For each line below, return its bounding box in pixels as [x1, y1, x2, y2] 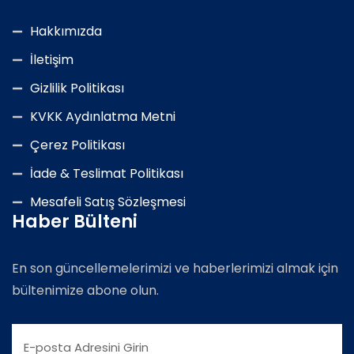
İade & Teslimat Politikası [29, 164, 183, 183]
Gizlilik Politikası [29, 78, 124, 97]
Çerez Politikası [29, 135, 125, 154]
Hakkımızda [29, 21, 102, 40]
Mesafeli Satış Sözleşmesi [29, 192, 186, 211]
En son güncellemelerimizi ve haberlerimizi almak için [12, 258, 338, 277]
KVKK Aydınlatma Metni [29, 107, 175, 126]
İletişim [29, 50, 73, 69]
